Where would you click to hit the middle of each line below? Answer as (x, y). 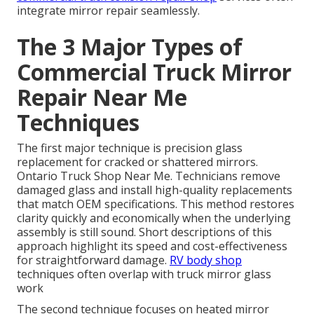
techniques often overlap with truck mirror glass (144, 274)
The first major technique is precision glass (130, 148)
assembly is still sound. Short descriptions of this (144, 232)
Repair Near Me (102, 97)
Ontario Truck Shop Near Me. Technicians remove (149, 176)
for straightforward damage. (93, 260)
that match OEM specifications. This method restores (156, 204)
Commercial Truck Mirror (154, 71)
